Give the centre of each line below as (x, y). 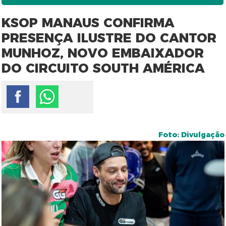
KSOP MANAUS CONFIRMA (88, 23)
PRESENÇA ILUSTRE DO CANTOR (109, 38)
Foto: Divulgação (191, 135)
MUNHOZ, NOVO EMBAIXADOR (103, 53)
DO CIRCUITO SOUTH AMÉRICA (103, 68)
